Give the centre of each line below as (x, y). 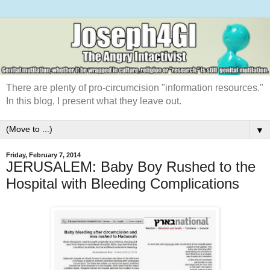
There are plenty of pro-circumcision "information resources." (135, 88)
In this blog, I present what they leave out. (94, 101)
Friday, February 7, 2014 (43, 155)
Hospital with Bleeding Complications (123, 184)
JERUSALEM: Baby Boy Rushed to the (131, 167)
